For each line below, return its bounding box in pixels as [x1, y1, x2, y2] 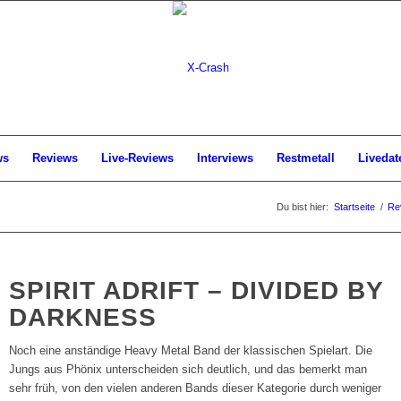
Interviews [197, 151, 253, 165]
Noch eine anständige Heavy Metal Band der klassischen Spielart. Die [9, 344, 373, 358]
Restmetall [277, 151, 335, 165]
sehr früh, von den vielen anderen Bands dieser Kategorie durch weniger [9, 381, 382, 396]
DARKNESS [9, 303, 158, 331]
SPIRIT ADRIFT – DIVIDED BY [9, 277, 384, 304]
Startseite [334, 201, 375, 212]
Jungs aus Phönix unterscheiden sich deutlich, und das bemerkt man [9, 363, 368, 377]
